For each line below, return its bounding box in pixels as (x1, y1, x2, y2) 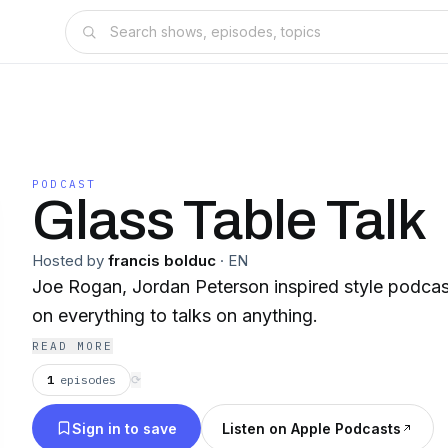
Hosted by (32, 251, 104, 270)
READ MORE (32, 339, 113, 353)
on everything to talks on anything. (32, 305, 318, 326)
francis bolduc (108, 251, 216, 270)
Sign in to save (72, 419, 177, 437)
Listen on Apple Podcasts (222, 419, 401, 437)
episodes (60, 372, 116, 387)
